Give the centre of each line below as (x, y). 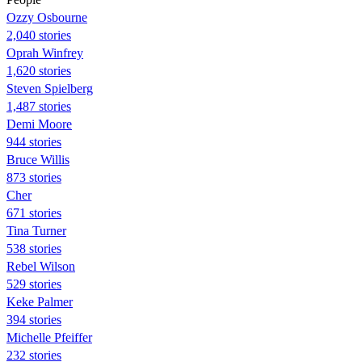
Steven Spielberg (50, 88)
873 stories (34, 177)
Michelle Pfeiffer (49, 337)
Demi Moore (39, 124)
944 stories (34, 141)
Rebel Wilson (41, 266)
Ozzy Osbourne (47, 17)
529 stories (34, 284)
